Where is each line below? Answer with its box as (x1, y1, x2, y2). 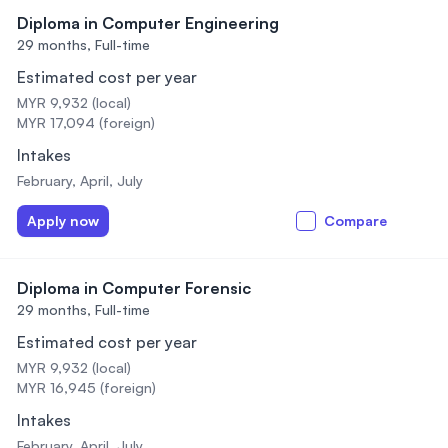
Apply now (27, 212, 99, 229)
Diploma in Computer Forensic (17, 278, 251, 298)
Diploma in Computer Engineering (17, 13, 279, 33)
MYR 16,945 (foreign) (17, 379, 156, 396)
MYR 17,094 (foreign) (17, 114, 155, 131)
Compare (324, 212, 387, 229)
